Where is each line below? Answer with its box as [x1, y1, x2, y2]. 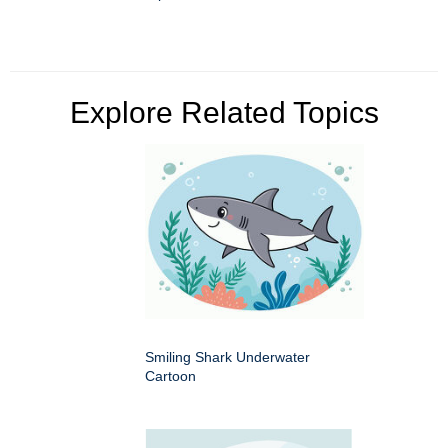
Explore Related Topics [69, 96, 379, 130]
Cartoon [145, 368, 196, 385]
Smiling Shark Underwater [145, 349, 310, 366]
